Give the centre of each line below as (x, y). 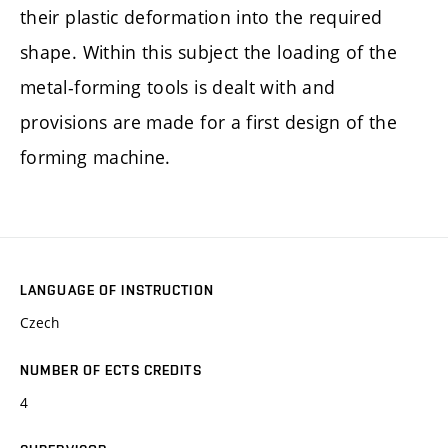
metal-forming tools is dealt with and (178, 86)
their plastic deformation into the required (201, 16)
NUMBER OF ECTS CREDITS (111, 370)
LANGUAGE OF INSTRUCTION (117, 290)
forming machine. (95, 156)
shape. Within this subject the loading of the (209, 51)
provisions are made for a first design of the (209, 121)
